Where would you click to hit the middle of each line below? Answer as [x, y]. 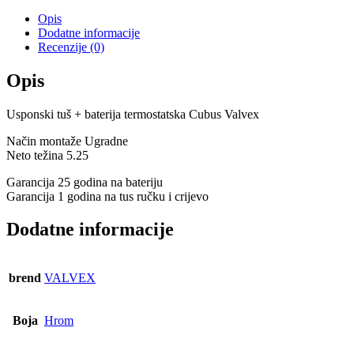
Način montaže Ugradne [67, 141]
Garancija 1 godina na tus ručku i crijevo [107, 196]
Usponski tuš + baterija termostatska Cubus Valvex [133, 114]
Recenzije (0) [71, 47]
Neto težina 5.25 [47, 155]
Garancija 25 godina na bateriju [85, 182]
